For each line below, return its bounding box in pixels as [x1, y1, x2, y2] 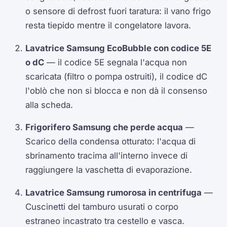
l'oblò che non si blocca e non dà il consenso [25, 85, 208, 96]
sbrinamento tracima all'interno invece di [25, 150, 188, 161]
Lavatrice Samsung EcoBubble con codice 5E [25, 43, 212, 53]
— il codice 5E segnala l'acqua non [44, 57, 187, 67]
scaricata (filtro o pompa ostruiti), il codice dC [25, 71, 208, 82]
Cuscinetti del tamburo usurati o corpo [25, 202, 179, 212]
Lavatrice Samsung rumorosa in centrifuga [25, 187, 202, 198]
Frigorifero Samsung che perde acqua [25, 122, 183, 133]
